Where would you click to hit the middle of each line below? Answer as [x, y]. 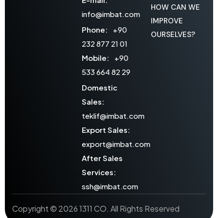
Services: [99, 172]
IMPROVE [167, 21]
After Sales [102, 158]
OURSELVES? [173, 35]
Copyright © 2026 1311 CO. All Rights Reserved [96, 209]
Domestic [99, 88]
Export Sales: [106, 130]
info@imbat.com [111, 14]
